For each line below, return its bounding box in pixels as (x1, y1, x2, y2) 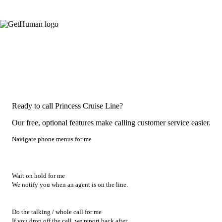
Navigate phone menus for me (12, 135, 92, 143)
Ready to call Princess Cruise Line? (12, 101, 123, 110)
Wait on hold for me (12, 171, 65, 179)
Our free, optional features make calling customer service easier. (12, 118, 211, 127)
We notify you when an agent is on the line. (12, 181, 128, 188)
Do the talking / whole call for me (12, 208, 102, 216)
